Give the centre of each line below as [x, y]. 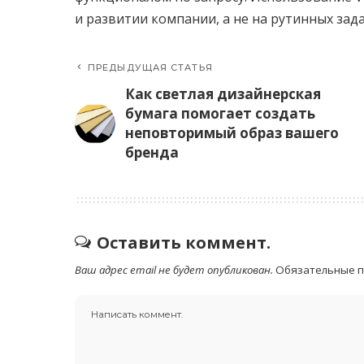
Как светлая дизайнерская [223, 94]
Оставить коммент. [184, 243]
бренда [152, 153]
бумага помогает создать [220, 114]
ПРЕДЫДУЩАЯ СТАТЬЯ [150, 68]
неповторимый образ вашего [232, 133]
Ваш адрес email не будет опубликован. [174, 270]
